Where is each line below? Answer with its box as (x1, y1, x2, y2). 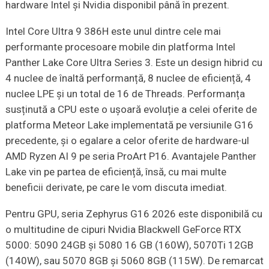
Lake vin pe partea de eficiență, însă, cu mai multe (5, 165, 226, 178)
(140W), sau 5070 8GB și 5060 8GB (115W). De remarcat (5, 254, 264, 267)
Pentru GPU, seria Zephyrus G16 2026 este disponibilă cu (5, 207, 262, 220)
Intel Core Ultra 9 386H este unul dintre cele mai (5, 25, 221, 37)
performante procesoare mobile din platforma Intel (5, 40, 235, 53)
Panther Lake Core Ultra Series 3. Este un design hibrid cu (5, 56, 262, 68)
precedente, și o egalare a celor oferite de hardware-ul (5, 134, 249, 147)
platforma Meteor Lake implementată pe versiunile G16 (5, 118, 253, 131)
